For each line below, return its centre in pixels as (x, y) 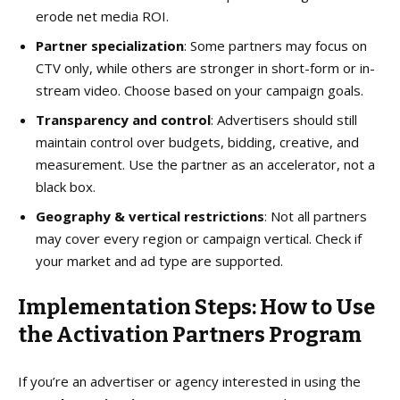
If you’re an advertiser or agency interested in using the (189, 381)
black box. (66, 186)
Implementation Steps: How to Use (196, 307)
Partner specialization (110, 45)
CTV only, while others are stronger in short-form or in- (205, 67)
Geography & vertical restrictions (150, 216)
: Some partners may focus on (275, 45)
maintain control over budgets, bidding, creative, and (197, 142)
